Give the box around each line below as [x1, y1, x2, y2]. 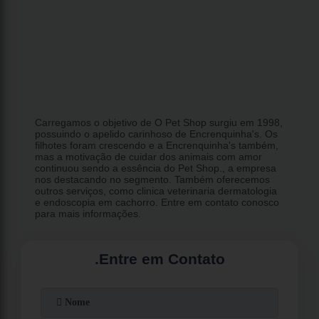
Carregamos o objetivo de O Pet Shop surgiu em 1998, [35, 116, 283, 128]
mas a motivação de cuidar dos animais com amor [35, 150, 263, 162]
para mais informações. [35, 207, 142, 219]
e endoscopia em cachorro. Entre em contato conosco [35, 196, 280, 208]
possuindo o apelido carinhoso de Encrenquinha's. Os [35, 127, 278, 140]
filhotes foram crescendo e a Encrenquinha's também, [35, 139, 279, 151]
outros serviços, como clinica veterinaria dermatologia [35, 184, 278, 197]
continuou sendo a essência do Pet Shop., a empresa [35, 162, 277, 174]
